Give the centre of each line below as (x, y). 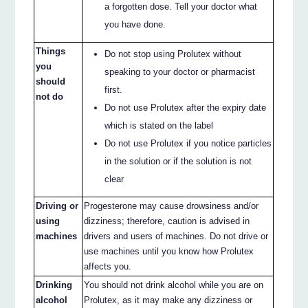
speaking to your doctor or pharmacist (180, 72)
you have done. (135, 25)
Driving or (57, 206)
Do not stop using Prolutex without (173, 54)
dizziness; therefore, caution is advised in (167, 221)
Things (51, 52)
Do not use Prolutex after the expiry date (186, 108)
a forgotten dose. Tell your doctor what (181, 7)
